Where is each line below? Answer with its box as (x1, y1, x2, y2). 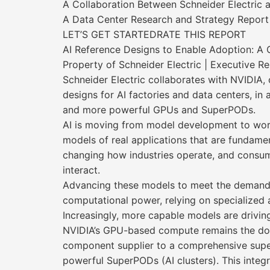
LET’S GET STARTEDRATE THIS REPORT (63, 28, 246, 40)
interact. (63, 164, 100, 176)
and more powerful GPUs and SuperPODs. (63, 104, 256, 116)
